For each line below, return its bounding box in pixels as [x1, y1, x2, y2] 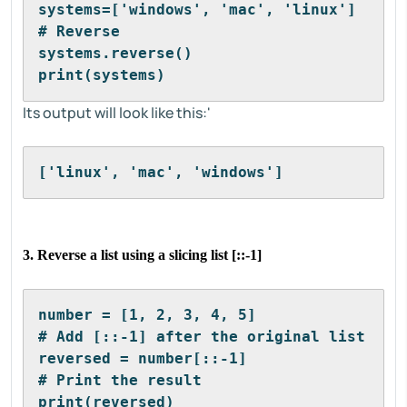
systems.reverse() [38, 45, 193, 62]
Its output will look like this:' [23, 103, 211, 123]
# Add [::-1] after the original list [38, 328, 365, 345]
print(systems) [38, 66, 165, 84]
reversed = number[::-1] [38, 350, 247, 367]
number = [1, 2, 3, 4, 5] [38, 306, 256, 323]
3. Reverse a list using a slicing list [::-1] [23, 247, 262, 263]
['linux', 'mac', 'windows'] [38, 164, 283, 181]
